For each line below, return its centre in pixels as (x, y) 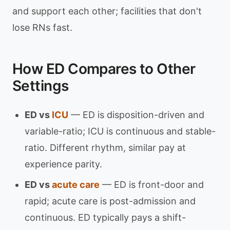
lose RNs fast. (42, 27)
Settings (41, 86)
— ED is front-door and (152, 185)
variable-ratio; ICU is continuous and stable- (120, 131)
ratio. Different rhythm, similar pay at (105, 148)
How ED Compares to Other (104, 69)
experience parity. (63, 164)
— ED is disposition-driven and (136, 115)
